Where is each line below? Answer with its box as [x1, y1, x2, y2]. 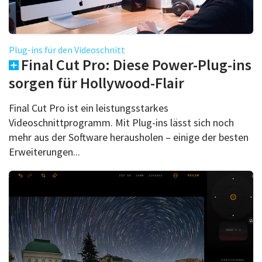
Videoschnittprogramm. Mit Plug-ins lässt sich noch [9, 115, 234, 129]
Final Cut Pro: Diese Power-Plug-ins [21, 54, 251, 74]
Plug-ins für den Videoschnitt [9, 43, 125, 56]
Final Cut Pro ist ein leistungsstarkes [9, 101, 168, 115]
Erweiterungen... [9, 144, 80, 158]
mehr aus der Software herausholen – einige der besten [9, 130, 249, 144]
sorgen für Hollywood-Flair [9, 73, 184, 92]
